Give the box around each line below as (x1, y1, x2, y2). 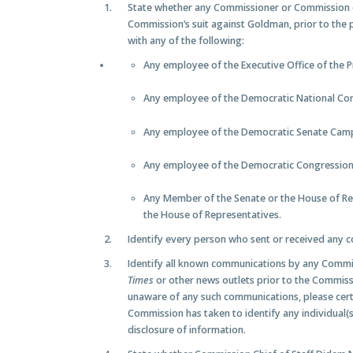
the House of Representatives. (143, 208, 281, 222)
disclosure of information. (128, 323, 247, 337)
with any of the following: (128, 34, 245, 48)
